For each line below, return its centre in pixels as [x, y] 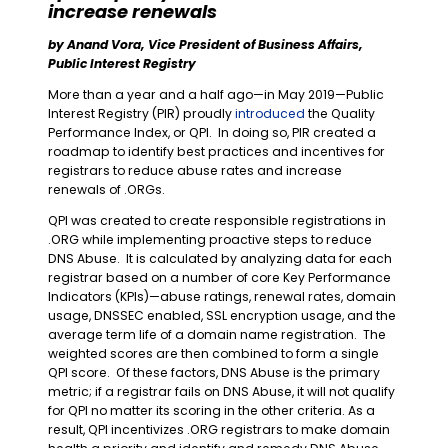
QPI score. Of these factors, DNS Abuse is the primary [214, 373]
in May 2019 [299, 95]
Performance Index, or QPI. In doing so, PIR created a [212, 133]
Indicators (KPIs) [98, 297]
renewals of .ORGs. [108, 190]
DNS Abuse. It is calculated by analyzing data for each [220, 259]
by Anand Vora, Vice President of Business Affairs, [205, 44]
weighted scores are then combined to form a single [213, 354]
